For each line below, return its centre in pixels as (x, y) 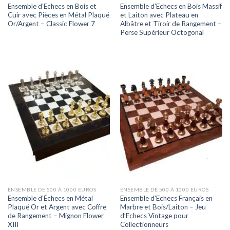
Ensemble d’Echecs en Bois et (52, 6)
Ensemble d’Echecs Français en (166, 198)
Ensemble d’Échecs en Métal (50, 198)
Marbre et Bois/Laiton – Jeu (163, 207)
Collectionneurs (144, 224)
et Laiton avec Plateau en (159, 15)
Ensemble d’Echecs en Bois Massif (171, 6)
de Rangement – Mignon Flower (55, 215)
